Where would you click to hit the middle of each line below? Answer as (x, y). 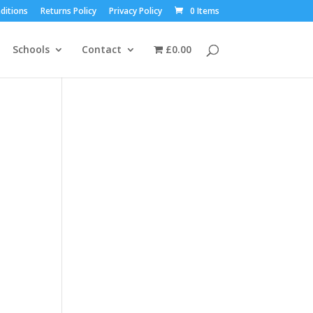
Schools (31, 49)
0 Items (204, 11)
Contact (102, 49)
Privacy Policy (135, 11)
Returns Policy (68, 11)
